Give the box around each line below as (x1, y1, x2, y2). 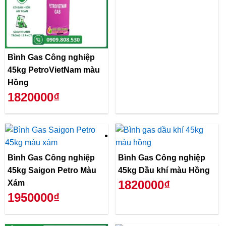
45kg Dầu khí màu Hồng (118, 166, 210, 175)
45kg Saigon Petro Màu (8, 166, 96, 175)
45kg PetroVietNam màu (8, 66, 100, 75)
